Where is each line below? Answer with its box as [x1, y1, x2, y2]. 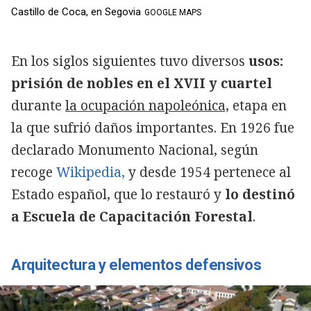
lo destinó [225, 185, 295, 204]
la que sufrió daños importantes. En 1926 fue [11, 119, 294, 137]
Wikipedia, [56, 163, 125, 182]
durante [11, 96, 65, 115]
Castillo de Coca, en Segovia [11, 6, 141, 19]
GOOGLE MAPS [144, 8, 201, 18]
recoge [11, 163, 56, 182]
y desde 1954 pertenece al [125, 163, 291, 182]
